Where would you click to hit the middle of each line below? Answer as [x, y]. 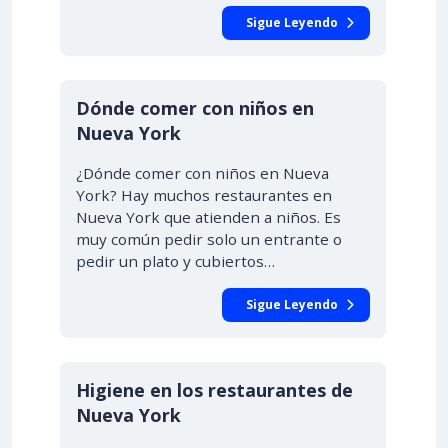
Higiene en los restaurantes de [214, 390]
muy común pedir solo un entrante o [209, 239]
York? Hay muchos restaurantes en [204, 195]
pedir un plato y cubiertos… [175, 261]
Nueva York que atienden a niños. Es [208, 217]
